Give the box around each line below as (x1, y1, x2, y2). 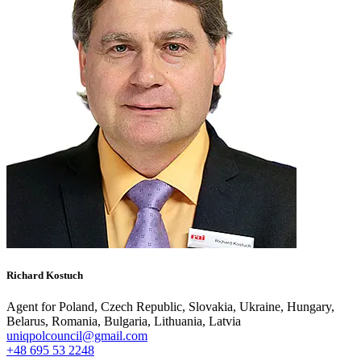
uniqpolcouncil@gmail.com (6, 328, 147, 342)
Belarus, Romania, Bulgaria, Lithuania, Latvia (6, 313, 241, 328)
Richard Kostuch (6, 268, 83, 281)
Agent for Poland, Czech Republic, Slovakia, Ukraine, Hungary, (6, 299, 334, 313)
